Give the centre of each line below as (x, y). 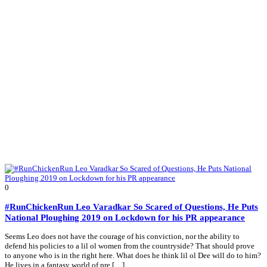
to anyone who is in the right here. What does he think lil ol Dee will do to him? (133, 256)
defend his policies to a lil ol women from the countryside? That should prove (130, 246)
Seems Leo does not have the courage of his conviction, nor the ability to (122, 237)
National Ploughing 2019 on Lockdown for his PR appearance (125, 218)
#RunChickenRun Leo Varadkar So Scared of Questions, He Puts (131, 207)
